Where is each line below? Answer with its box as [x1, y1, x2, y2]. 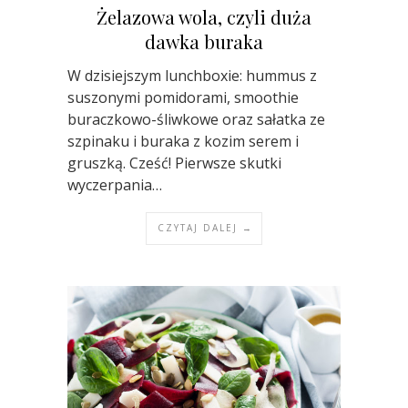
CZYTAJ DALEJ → [158, 220, 253, 234]
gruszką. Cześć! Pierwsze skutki [67, 152, 281, 173]
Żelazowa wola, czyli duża [97, 4, 311, 29]
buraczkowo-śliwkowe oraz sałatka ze [67, 108, 325, 129]
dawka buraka [145, 28, 263, 54]
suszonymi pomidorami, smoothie [67, 87, 299, 107]
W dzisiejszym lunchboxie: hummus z [67, 65, 317, 86]
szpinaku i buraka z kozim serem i [67, 130, 299, 151]
